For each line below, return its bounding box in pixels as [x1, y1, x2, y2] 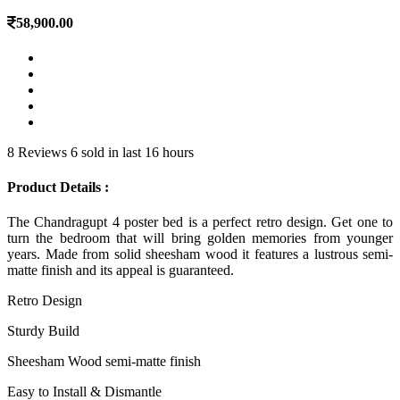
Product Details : [7, 179, 109, 196]
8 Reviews [7, 144, 67, 160]
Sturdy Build [7, 323, 79, 339]
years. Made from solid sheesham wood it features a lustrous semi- [7, 246, 393, 262]
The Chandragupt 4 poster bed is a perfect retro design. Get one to [7, 214, 393, 230]
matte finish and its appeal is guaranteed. [7, 262, 234, 279]
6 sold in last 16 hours [71, 144, 194, 160]
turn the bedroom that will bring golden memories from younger [7, 230, 393, 246]
